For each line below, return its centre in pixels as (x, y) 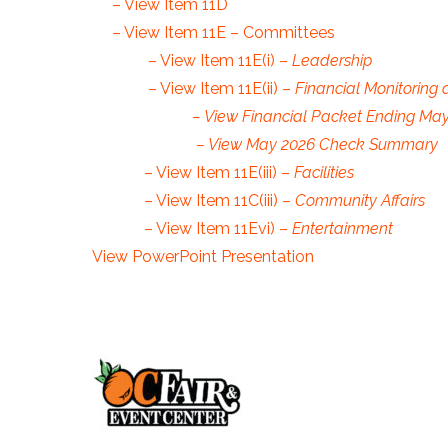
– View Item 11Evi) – (216, 228)
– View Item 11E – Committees (223, 32)
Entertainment (342, 228)
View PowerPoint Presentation (203, 256)
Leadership (332, 60)
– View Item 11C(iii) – (219, 200)
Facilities (332, 172)
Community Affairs (362, 200)
